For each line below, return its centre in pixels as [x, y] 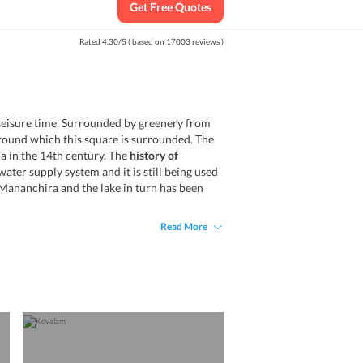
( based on [146, 41]
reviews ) [207, 41]
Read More [184, 226]
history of [154, 155]
